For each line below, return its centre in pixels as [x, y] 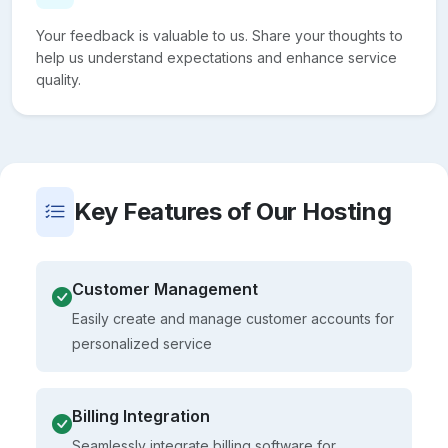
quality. [58, 80]
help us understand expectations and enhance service [216, 58]
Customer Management [165, 289]
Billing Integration [141, 416]
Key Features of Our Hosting [233, 212]
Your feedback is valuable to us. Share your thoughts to [219, 36]
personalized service [142, 344]
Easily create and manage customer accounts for [233, 319]
